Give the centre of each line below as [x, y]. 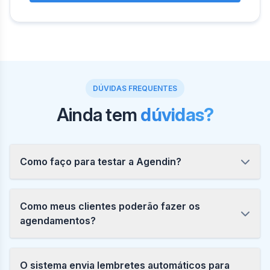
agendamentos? [58, 221]
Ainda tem [99, 115]
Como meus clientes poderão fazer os [110, 206]
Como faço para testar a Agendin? [101, 162]
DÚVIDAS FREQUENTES [135, 89]
